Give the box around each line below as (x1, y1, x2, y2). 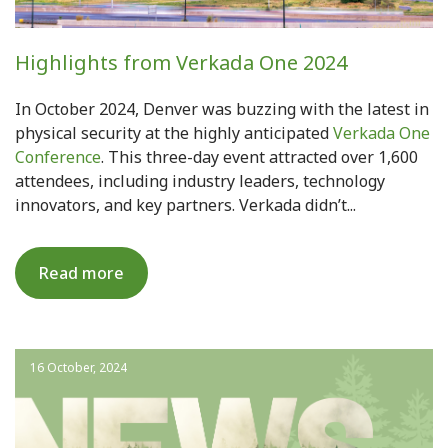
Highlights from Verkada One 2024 (15, 49, 347, 77)
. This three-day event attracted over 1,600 (101, 146, 418, 169)
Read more (39, 262, 124, 285)
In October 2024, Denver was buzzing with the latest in (15, 98, 429, 121)
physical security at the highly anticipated (15, 122, 333, 145)
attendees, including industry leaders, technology (15, 170, 385, 193)
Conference (15, 146, 101, 169)
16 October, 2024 (30, 359, 127, 377)
